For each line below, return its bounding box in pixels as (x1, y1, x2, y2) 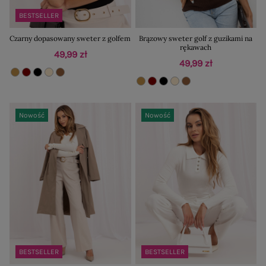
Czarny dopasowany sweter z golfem (9, 33, 131, 43)
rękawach (180, 42, 212, 52)
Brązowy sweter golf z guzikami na (139, 33, 253, 43)
